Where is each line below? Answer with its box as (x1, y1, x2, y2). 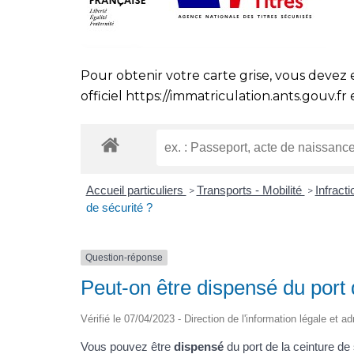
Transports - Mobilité (196, 183, 305, 198)
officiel (81, 88, 126, 104)
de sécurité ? (85, 201, 153, 215)
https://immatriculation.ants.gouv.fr (126, 88, 347, 104)
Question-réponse (85, 252, 163, 264)
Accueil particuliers (85, 183, 186, 198)
